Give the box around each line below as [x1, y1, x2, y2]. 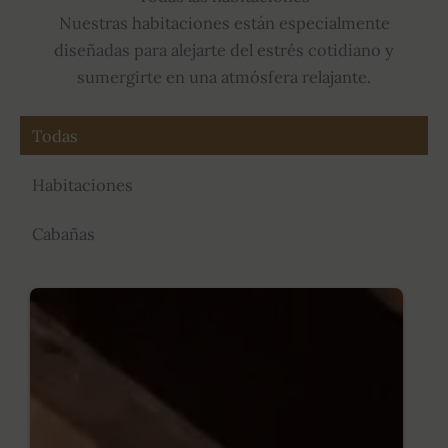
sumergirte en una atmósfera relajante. [77, 66, 371, 88]
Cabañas [32, 223, 95, 245]
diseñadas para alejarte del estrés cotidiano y [54, 39, 394, 61]
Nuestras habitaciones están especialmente [58, 12, 390, 34]
